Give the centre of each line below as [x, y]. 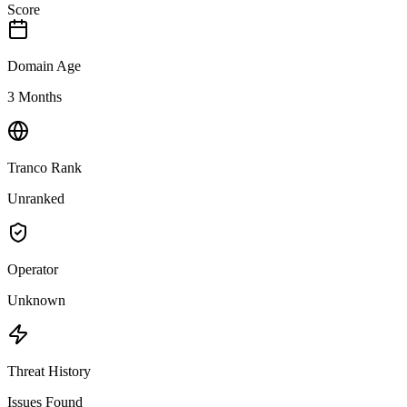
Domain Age [44, 65]
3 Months [35, 96]
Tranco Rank [45, 167]
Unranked [36, 198]
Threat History [49, 371]
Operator [33, 269]
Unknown [36, 300]
